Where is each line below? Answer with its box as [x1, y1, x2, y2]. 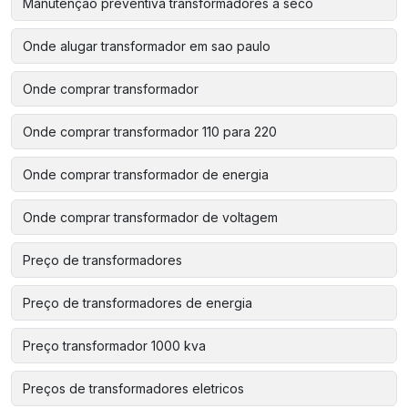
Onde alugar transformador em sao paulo [23, 38, 270, 54]
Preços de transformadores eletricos [23, 381, 244, 396]
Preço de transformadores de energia [23, 295, 252, 311]
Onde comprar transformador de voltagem [23, 209, 278, 225]
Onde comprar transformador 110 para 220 [23, 124, 277, 139]
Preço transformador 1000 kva [23, 338, 206, 353]
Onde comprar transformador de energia [23, 167, 269, 182]
